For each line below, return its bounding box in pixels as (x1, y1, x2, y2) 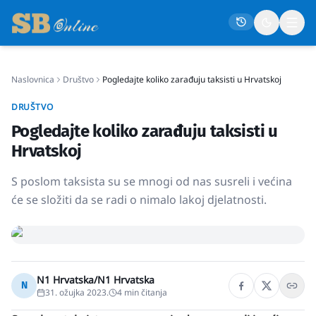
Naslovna (11, 85, 55, 97)
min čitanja (122, 286, 167, 298)
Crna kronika (11, 212, 73, 224)
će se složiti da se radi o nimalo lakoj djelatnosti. (11, 192, 267, 207)
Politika (11, 135, 48, 147)
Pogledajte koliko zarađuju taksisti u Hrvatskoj (102, 73, 281, 85)
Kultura (11, 262, 47, 274)
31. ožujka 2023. (45, 286, 109, 298)
